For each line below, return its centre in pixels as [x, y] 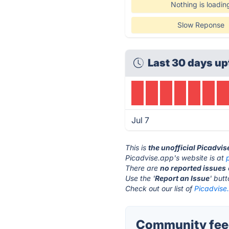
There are [143, 168]
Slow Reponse [201, 25]
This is [137, 147]
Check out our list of [160, 188]
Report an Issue [182, 178]
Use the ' [140, 178]
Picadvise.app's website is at [176, 158]
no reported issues [193, 168]
